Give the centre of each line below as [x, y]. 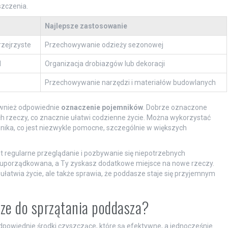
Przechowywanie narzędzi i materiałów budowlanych [130, 82]
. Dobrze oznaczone [175, 107]
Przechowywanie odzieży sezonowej [104, 45]
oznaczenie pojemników [102, 107]
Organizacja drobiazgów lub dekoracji [105, 64]
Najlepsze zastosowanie [86, 26]
